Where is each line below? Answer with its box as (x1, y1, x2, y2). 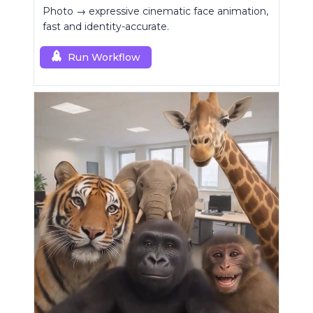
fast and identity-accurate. (43, 20, 169, 34)
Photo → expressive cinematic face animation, (43, 5, 268, 18)
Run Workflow (68, 51, 140, 64)
